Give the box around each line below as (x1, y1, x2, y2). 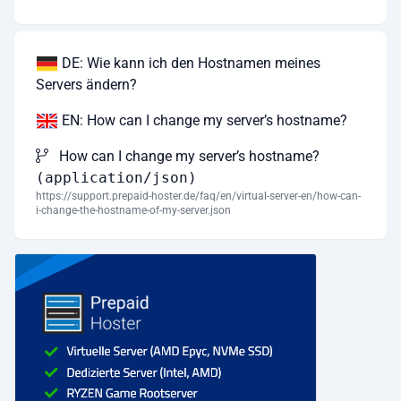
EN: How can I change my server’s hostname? (58, 111, 347, 129)
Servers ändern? (36, 75, 137, 93)
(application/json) (36, 168, 197, 186)
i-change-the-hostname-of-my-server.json (36, 203, 231, 217)
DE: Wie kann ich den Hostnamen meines (58, 54, 320, 72)
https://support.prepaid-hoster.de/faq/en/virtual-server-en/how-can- (36, 189, 361, 202)
